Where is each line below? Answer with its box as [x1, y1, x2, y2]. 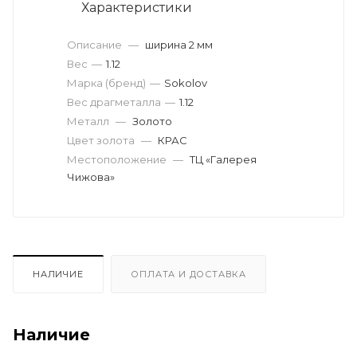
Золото [132, 115, 172, 128]
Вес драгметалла [67, 96, 161, 109]
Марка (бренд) [67, 76, 146, 90]
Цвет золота [67, 134, 137, 147]
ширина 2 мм [145, 38, 213, 52]
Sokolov [164, 76, 207, 90]
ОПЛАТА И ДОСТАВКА [131, 269, 247, 280]
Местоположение [67, 153, 169, 167]
